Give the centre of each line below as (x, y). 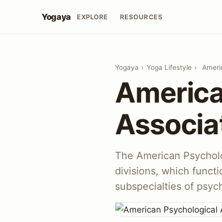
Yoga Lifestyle (169, 68)
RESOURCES (141, 17)
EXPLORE (92, 17)
